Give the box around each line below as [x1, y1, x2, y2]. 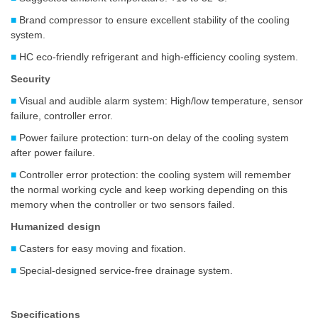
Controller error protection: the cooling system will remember [19, 169, 291, 180]
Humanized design [11, 221, 106, 232]
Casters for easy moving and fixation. [19, 243, 186, 254]
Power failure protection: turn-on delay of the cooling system [19, 132, 289, 143]
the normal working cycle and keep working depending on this [11, 184, 287, 195]
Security [11, 73, 50, 84]
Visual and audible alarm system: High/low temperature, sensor [19, 95, 303, 106]
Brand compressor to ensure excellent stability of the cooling [16, 14, 290, 26]
